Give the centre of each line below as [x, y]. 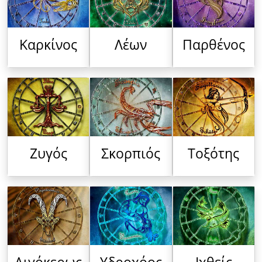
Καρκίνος [49, 45]
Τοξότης [214, 154]
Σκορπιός [131, 154]
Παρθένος [213, 45]
